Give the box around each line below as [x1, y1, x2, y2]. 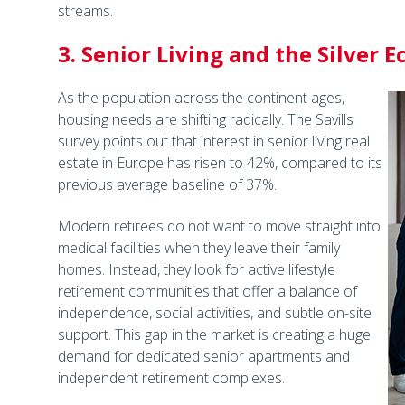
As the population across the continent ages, [57, 88, 344, 108]
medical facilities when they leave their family [57, 238, 340, 258]
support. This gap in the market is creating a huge [57, 325, 371, 344]
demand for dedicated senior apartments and [57, 346, 350, 366]
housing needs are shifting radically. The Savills [57, 109, 353, 129]
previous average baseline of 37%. [57, 174, 277, 194]
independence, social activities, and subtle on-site [57, 303, 372, 323]
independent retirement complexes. [57, 368, 285, 388]
